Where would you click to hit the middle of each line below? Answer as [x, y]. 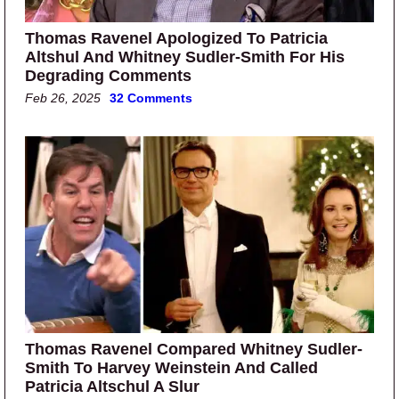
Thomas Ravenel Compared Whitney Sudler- [194, 350]
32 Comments [151, 98]
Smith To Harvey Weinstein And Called [171, 368]
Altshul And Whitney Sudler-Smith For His [185, 57]
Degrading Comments [108, 76]
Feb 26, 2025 [63, 98]
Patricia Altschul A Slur [112, 387]
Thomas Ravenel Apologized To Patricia [176, 39]
